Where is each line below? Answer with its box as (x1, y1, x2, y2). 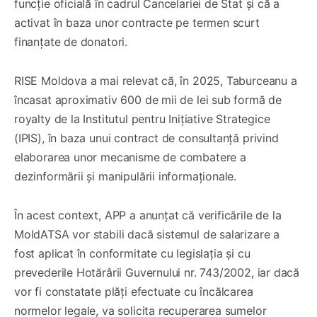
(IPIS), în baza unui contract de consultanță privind (14, 130, 279, 145)
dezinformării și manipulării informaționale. (14, 168, 237, 183)
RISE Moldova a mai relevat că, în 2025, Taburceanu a (14, 73, 297, 88)
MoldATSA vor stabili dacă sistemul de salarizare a (14, 226, 280, 241)
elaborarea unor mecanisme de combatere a (14, 149, 246, 164)
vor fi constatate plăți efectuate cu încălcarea (14, 284, 253, 299)
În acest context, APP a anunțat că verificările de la (14, 207, 282, 222)
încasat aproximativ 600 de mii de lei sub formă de (14, 92, 282, 107)
